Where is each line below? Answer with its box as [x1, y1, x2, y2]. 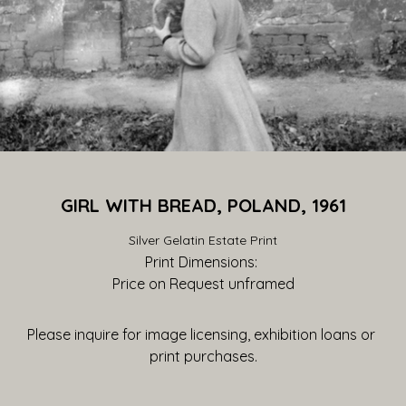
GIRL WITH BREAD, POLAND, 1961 [60, 194, 346, 217]
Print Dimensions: [145, 253, 261, 271]
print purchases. [149, 347, 257, 365]
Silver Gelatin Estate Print [129, 232, 277, 248]
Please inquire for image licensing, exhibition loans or [27, 325, 375, 343]
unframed [224, 275, 295, 293]
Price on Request [111, 275, 225, 293]
